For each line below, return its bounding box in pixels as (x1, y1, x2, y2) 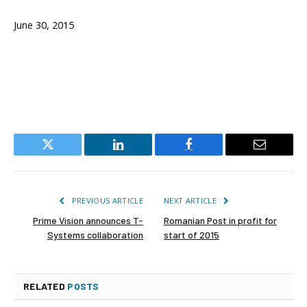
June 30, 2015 (14, 19, 74, 32)
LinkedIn (117, 148, 162, 161)
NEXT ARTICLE (164, 195, 219, 206)
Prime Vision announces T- (33, 214, 143, 227)
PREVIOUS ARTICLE (69, 195, 143, 206)
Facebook (188, 148, 236, 161)
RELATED (23, 280, 68, 293)
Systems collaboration (47, 229, 143, 241)
